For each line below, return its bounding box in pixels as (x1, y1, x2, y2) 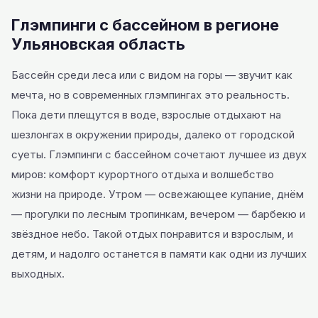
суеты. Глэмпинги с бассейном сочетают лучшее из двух (11, 148, 307, 161)
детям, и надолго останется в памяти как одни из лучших (11, 247, 307, 261)
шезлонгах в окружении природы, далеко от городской (11, 128, 295, 141)
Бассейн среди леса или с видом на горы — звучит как (11, 68, 292, 82)
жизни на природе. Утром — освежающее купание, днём (11, 187, 304, 201)
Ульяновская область (11, 35, 185, 53)
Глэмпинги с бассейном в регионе (11, 16, 279, 34)
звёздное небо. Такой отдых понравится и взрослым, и (11, 227, 293, 241)
